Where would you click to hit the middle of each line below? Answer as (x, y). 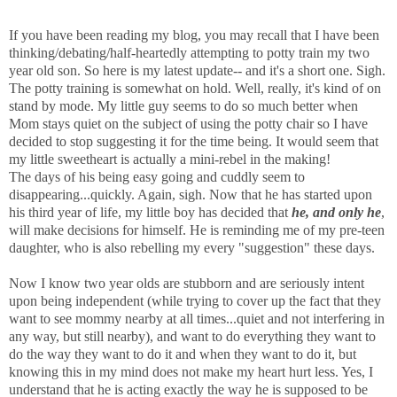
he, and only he (336, 213)
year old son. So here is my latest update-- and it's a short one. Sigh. (197, 71)
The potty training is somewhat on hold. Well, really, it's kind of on (195, 89)
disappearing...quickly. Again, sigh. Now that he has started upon (191, 195)
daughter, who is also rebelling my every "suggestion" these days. (192, 248)
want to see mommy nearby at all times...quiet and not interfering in (197, 319)
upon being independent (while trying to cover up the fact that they (195, 301)
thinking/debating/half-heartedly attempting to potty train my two (189, 53)
